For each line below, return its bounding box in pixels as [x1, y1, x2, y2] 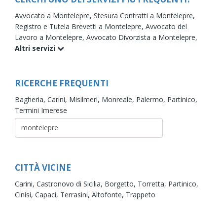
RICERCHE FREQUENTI [15, 77, 109, 89]
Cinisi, [15, 189, 35, 199]
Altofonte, [92, 189, 126, 199]
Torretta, [138, 179, 168, 188]
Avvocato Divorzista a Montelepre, [86, 32, 197, 42]
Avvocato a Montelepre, [15, 10, 94, 20]
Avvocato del [146, 21, 187, 31]
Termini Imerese [15, 105, 67, 115]
